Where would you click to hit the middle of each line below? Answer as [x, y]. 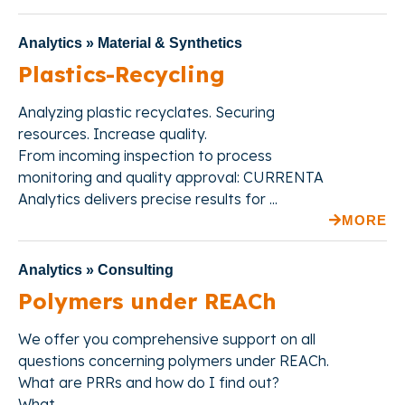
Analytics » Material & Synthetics [130, 43]
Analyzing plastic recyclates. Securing [146, 113]
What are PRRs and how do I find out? [149, 383]
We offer [49, 339]
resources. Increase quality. [113, 134]
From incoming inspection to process [145, 156]
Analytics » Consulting [96, 270]
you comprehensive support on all [198, 339]
